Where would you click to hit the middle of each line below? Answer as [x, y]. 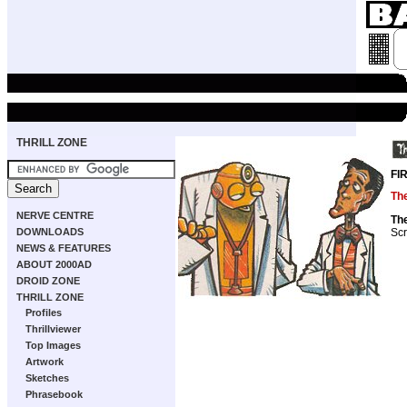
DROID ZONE [48, 281]
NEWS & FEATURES [64, 248]
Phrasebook [54, 394]
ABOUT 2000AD [54, 264]
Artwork [45, 362]
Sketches [47, 378]
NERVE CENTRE [55, 215]
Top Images [53, 345]
